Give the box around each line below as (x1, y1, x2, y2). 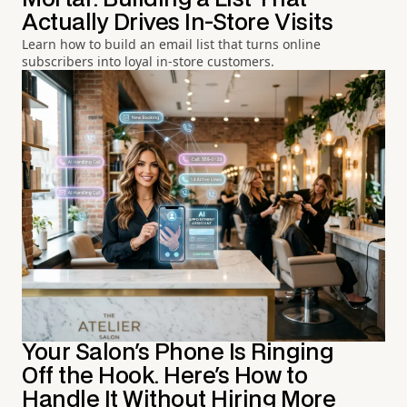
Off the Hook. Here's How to (22, 365, 308, 387)
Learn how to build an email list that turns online (22, 35, 321, 54)
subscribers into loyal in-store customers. (22, 53, 274, 71)
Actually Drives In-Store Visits (22, 13, 333, 35)
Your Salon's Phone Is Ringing (22, 342, 333, 363)
